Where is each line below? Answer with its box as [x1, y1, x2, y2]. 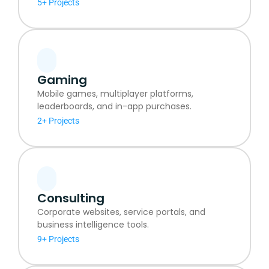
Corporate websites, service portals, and [37, 205, 205, 218]
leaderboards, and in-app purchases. [37, 100, 192, 112]
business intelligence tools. [37, 218, 149, 231]
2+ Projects [37, 115, 79, 125]
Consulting [37, 189, 104, 207]
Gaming [37, 71, 87, 88]
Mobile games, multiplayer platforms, [37, 87, 193, 100]
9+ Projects [37, 234, 79, 244]
